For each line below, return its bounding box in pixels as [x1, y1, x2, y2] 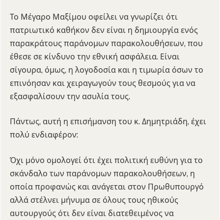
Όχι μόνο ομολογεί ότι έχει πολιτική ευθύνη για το [10, 155, 203, 165]
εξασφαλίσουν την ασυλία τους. [10, 91, 130, 101]
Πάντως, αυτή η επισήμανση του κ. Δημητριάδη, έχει [10, 117, 206, 127]
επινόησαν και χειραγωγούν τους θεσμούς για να [10, 78, 195, 88]
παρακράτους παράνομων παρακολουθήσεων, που [10, 38, 203, 48]
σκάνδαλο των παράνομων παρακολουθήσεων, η [10, 168, 195, 178]
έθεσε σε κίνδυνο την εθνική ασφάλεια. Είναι [10, 52, 180, 61]
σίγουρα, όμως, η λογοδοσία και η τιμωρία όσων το [10, 65, 203, 75]
